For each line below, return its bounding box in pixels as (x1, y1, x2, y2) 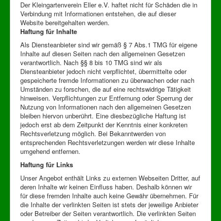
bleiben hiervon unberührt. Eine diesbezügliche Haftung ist (20, 110, 186, 120)
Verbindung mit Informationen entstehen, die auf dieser (20, 8, 176, 18)
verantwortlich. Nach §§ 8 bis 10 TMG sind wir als (20, 57, 162, 67)
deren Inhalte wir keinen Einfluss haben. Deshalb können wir (20, 182, 192, 191)
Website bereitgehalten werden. (20, 17, 110, 27)
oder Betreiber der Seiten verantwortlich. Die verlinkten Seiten (20, 208, 196, 218)
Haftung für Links (20, 159, 73, 169)
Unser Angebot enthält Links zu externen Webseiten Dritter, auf (20, 173, 200, 183)
